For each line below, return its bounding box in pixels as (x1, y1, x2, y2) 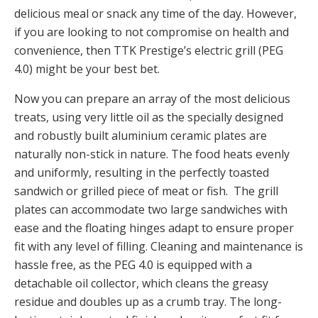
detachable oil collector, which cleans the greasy (14, 275, 268, 291)
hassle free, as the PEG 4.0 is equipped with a (14, 256, 252, 273)
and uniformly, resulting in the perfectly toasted (14, 164, 269, 180)
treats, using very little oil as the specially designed (14, 109, 283, 125)
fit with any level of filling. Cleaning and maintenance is (14, 238, 303, 254)
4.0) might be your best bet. (14, 60, 160, 77)
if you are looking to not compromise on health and (14, 23, 289, 40)
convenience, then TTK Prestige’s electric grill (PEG (14, 42, 283, 58)
